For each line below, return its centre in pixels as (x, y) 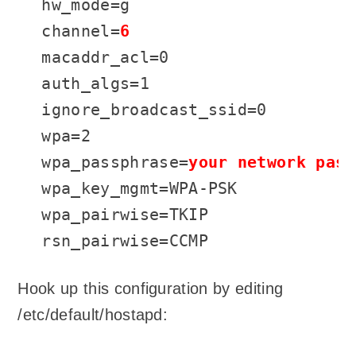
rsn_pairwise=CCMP (125, 240)
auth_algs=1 (95, 83)
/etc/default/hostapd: (93, 315)
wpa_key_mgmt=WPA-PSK (139, 188)
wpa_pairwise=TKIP (125, 214)
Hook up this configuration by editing (151, 289)
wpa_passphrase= (115, 162)
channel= (81, 31)
